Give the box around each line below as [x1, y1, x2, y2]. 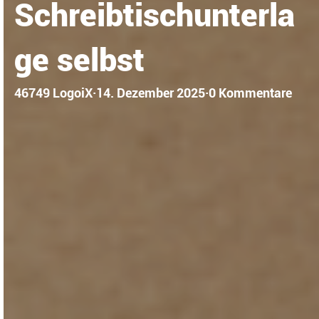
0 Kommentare [209, 85, 292, 100]
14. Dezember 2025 [96, 85, 205, 100]
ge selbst [14, 41, 145, 79]
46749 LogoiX [14, 85, 93, 100]
